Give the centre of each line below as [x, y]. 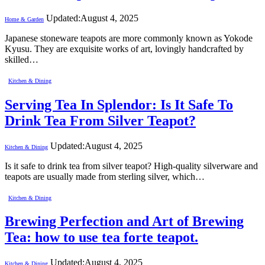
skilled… [22, 59]
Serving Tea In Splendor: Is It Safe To [119, 104]
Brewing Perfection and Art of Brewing [124, 222]
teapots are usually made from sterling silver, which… [105, 176]
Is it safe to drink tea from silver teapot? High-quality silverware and [131, 166]
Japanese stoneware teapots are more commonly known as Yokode [129, 38]
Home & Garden [24, 19]
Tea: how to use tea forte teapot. [101, 237]
